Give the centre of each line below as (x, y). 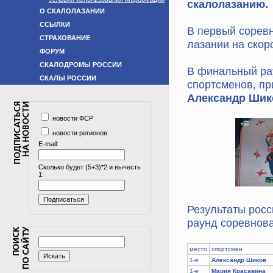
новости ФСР (72, 118)
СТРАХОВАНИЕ (65, 38)
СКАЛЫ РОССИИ (68, 78)
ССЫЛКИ (55, 24)
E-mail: (48, 144)
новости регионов (79, 133)
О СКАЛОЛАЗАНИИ (72, 11)
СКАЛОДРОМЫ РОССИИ (81, 65)
